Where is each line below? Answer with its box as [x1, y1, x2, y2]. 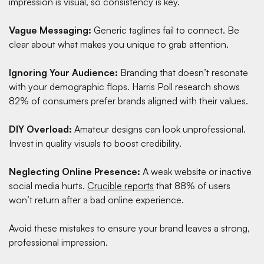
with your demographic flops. [9, 80, 132, 93]
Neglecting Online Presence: [9, 165, 140, 177]
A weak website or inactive [140, 165, 252, 177]
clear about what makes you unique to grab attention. [9, 38, 233, 50]
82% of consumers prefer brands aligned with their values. [9, 94, 253, 107]
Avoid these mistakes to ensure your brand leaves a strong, [9, 222, 250, 234]
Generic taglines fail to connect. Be [91, 24, 239, 36]
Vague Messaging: [9, 24, 91, 36]
